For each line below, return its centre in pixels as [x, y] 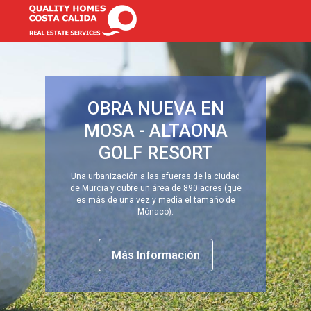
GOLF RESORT [155, 153]
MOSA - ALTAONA [155, 131]
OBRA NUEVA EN [155, 108]
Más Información [155, 255]
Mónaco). [155, 212]
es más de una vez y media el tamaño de [155, 200]
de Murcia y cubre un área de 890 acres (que [155, 188]
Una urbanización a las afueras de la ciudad [155, 176]
